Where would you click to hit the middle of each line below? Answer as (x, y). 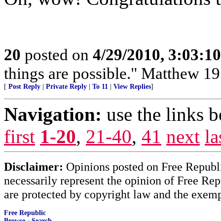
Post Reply (24, 87)
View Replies (132, 87)
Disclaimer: (34, 166)
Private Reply (66, 87)
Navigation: (53, 114)
